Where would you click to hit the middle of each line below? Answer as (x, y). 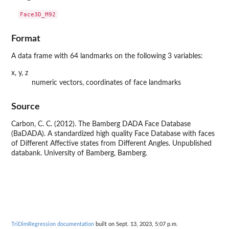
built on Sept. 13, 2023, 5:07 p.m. (136, 224)
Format (26, 38)
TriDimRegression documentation (53, 224)
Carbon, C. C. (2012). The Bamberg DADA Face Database (101, 124)
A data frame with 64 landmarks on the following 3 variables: (107, 56)
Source (26, 107)
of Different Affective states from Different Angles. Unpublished (111, 144)
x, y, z (20, 73)
